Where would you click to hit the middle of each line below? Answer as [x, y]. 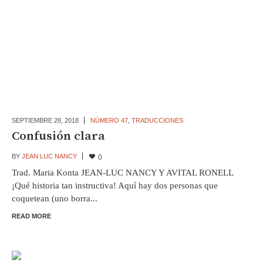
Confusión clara [58, 136]
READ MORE [31, 216]
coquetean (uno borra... [54, 198]
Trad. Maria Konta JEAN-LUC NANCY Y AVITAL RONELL [122, 172]
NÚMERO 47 [109, 121]
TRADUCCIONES [157, 121]
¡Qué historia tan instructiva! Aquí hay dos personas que [114, 185]
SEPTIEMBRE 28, [38, 121]
